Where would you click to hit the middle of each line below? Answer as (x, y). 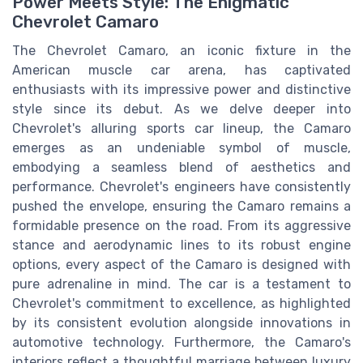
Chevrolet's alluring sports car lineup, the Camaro (181, 128)
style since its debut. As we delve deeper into (181, 109)
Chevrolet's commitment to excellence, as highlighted (181, 303)
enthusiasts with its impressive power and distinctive (181, 89)
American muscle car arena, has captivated (181, 70)
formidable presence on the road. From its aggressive (181, 225)
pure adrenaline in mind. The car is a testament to (181, 284)
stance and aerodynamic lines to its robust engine (181, 245)
